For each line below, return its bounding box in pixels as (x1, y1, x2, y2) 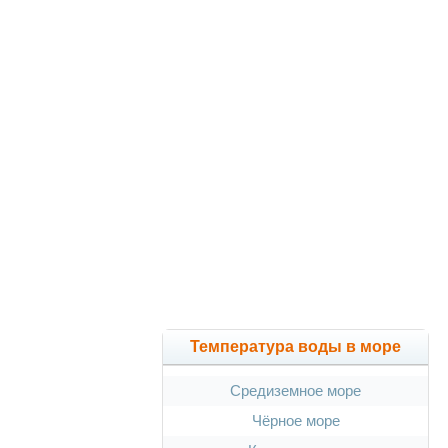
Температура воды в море (190, 338, 401, 355)
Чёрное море (251, 412, 340, 429)
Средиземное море (230, 382, 361, 399)
